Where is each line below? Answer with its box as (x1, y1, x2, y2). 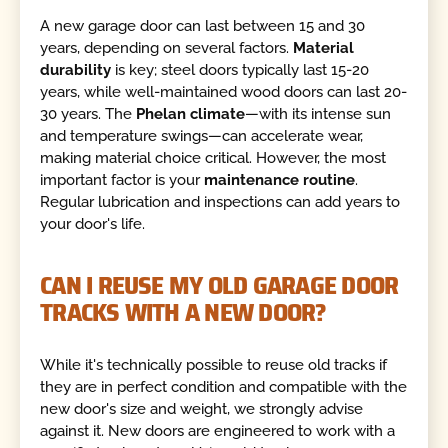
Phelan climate (136, 104, 246, 123)
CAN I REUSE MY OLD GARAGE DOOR (40, 264, 399, 305)
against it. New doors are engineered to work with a (40, 422, 396, 441)
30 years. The (40, 104, 137, 123)
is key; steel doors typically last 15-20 (111, 60, 370, 79)
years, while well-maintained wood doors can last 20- (40, 82, 408, 101)
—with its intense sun (245, 104, 392, 123)
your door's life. (40, 214, 146, 233)
